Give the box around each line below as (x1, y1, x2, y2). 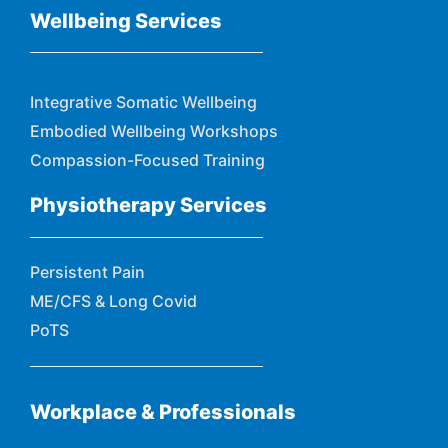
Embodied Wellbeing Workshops (30, 121, 278, 142)
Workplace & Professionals (30, 399, 296, 424)
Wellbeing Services (30, 8, 222, 33)
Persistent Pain (30, 261, 145, 282)
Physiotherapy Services (30, 193, 267, 218)
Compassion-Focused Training (30, 150, 265, 171)
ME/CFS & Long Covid (30, 290, 197, 311)
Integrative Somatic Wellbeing (30, 92, 257, 113)
